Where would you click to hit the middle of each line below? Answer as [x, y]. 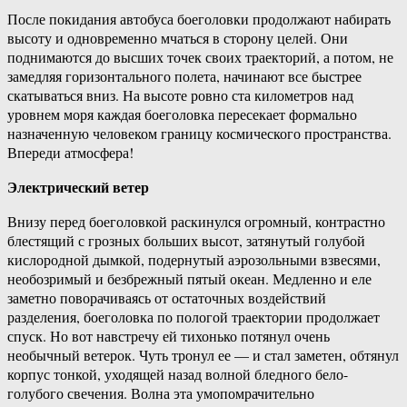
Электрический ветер [78, 187]
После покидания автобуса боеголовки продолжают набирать [199, 19]
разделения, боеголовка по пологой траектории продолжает [194, 317]
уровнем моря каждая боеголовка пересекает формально [182, 114]
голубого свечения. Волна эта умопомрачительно [161, 393]
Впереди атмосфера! [70, 153]
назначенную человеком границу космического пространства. [199, 134]
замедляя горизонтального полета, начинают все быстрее [184, 76]
